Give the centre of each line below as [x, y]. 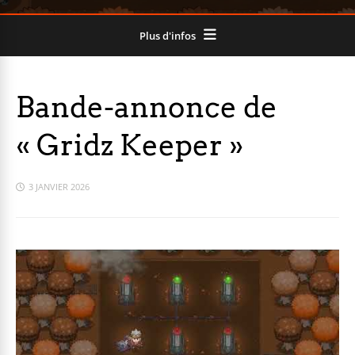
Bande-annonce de [147, 107]
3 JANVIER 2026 [59, 187]
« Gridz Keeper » [130, 145]
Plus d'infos [167, 36]
